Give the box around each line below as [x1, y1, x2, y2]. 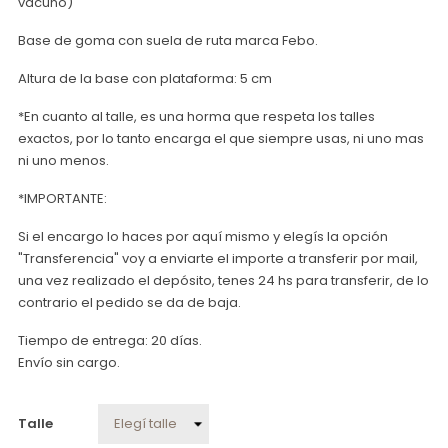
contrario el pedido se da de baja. [18, 292, 241, 312]
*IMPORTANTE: [18, 188, 107, 208]
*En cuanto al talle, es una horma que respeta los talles [18, 106, 375, 126]
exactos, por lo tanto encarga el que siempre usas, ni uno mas [18, 128, 424, 148]
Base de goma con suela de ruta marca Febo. [18, 30, 318, 50]
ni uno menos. [18, 150, 109, 170]
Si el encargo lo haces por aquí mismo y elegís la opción [18, 226, 388, 246]
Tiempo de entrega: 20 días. [18, 330, 202, 350]
